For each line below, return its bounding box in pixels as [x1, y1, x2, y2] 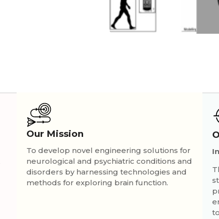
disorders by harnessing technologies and [26, 167, 187, 176]
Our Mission [26, 128, 84, 139]
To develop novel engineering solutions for [26, 145, 191, 155]
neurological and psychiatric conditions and [26, 156, 192, 166]
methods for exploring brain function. [26, 177, 168, 187]
